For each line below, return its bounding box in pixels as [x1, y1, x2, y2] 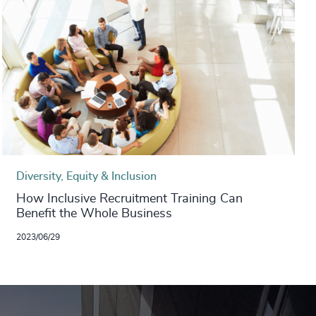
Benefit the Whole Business [16, 207, 173, 220]
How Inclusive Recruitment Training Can [16, 192, 243, 205]
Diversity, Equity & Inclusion [16, 170, 157, 182]
